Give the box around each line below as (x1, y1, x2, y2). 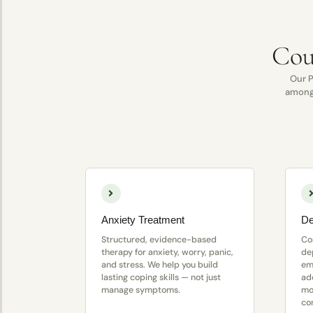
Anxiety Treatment (101, 214, 184, 226)
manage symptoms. (101, 284, 180, 296)
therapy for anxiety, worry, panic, (101, 247, 233, 259)
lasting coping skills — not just (101, 272, 221, 284)
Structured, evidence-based (101, 234, 217, 246)
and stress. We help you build (101, 259, 218, 271)
